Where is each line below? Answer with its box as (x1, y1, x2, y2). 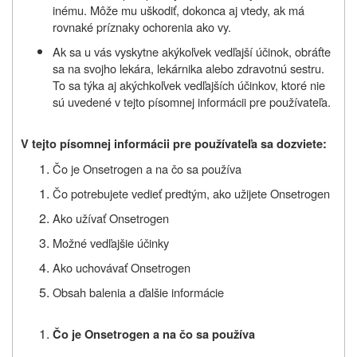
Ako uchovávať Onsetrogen (53, 258, 190, 276)
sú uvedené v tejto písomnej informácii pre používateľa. (53, 92, 331, 110)
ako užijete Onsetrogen (213, 184, 330, 202)
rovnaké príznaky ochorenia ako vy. (53, 18, 231, 35)
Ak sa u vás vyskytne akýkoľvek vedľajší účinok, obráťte (53, 42, 331, 60)
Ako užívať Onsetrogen (53, 209, 169, 226)
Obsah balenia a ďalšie (53, 283, 168, 300)
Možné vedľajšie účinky (53, 233, 169, 251)
